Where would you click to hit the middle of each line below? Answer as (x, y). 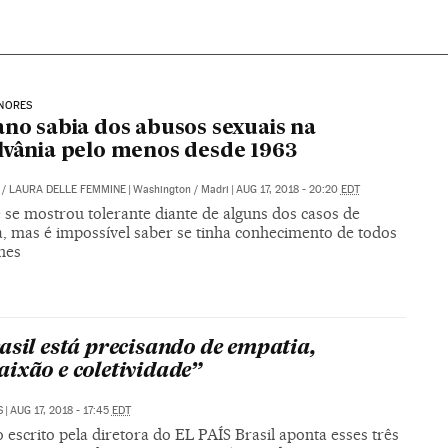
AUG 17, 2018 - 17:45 (60, 411)
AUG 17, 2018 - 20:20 (288, 189)
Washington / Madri (180, 189)
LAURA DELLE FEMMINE (67, 189)
